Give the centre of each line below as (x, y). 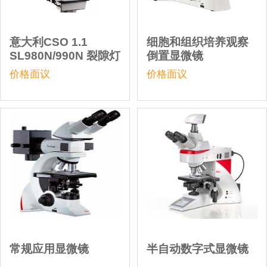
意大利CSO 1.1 (48, 42)
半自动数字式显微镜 (197, 249)
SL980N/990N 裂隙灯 (65, 56)
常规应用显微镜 (49, 249)
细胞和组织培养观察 (197, 42)
